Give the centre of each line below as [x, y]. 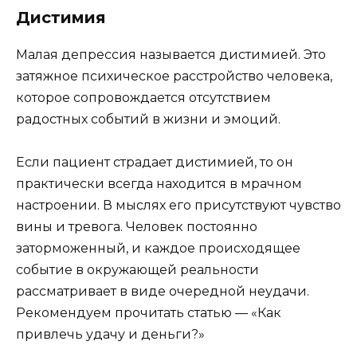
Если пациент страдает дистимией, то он [155, 163]
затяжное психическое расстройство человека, [174, 76]
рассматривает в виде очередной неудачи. [163, 292]
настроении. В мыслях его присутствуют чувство [178, 206]
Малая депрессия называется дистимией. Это [171, 55]
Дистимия [61, 18]
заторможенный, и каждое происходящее [158, 249]
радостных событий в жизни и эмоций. [148, 120]
